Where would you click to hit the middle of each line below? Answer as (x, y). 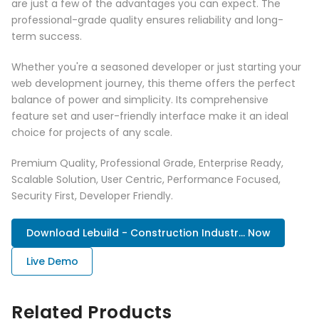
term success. (47, 36)
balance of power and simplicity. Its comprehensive (140, 99)
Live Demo (52, 261)
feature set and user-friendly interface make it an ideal (150, 116)
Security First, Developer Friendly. (92, 195)
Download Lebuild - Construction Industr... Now (148, 232)
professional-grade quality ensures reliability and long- (147, 20)
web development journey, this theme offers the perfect (153, 83)
